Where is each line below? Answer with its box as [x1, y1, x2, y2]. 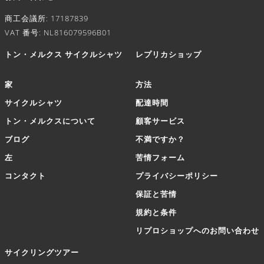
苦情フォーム [136, 152, 185, 163]
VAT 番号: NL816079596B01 [5, 27, 111, 38]
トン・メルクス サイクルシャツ [5, 49, 123, 60]
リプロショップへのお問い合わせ [136, 225, 259, 236]
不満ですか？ [136, 134, 185, 144]
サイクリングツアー [5, 247, 79, 258]
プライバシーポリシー [136, 170, 218, 181]
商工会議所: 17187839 [5, 13, 88, 24]
